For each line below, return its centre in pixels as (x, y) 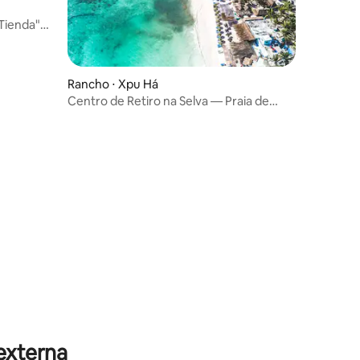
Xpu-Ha (89, 116)
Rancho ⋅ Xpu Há (113, 84)
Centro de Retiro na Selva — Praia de (168, 100)
